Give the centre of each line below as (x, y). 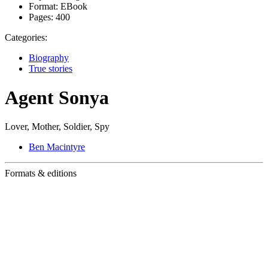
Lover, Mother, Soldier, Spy (57, 127)
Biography (49, 57)
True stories (51, 68)
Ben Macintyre (57, 147)
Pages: (41, 17)
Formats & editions (41, 173)
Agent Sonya (57, 97)
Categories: (26, 37)
